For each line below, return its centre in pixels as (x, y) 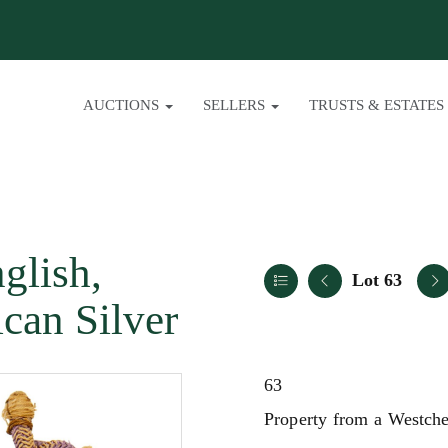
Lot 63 (377, 280)
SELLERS (236, 105)
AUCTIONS (123, 105)
